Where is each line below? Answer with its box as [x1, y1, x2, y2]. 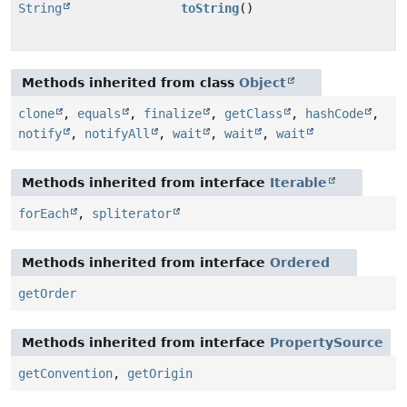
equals [77, 106, 121, 122]
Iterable [270, 175, 327, 191]
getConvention [18, 366, 113, 382]
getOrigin [127, 366, 193, 382]
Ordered [270, 255, 330, 271]
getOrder [18, 286, 76, 302]
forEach [18, 206, 69, 222]
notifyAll [84, 126, 150, 142]
